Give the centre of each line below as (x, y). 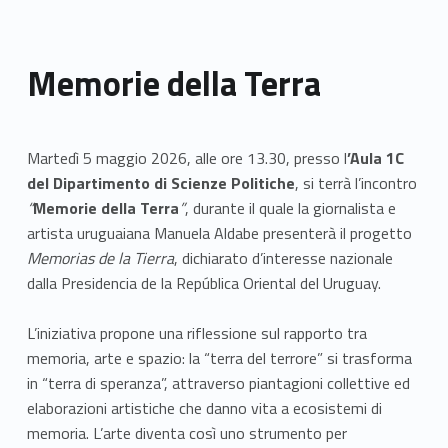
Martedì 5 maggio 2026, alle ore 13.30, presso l (186, 157)
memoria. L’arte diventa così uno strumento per (186, 432)
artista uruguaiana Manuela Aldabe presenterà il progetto (219, 232)
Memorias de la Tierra (100, 257)
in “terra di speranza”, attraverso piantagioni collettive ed (218, 382)
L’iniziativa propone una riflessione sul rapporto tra (196, 332)
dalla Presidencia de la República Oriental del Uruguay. (203, 282)
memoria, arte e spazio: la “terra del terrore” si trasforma (219, 357)
